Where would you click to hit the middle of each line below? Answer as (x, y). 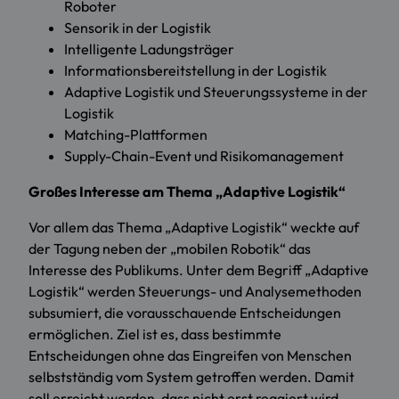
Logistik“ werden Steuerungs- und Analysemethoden (195, 292)
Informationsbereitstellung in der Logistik (195, 71)
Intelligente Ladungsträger (149, 49)
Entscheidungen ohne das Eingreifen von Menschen (190, 356)
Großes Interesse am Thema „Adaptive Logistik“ (187, 192)
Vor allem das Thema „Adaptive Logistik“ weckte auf (194, 228)
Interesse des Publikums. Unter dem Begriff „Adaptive (199, 270)
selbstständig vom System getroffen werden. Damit (191, 377)
